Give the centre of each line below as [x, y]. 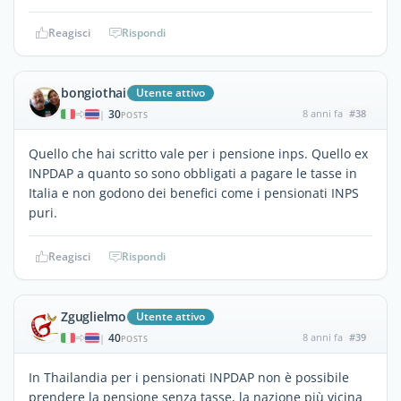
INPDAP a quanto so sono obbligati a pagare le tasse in [193, 173]
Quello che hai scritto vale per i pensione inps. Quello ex [198, 153]
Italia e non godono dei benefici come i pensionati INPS [194, 192]
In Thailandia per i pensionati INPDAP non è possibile [189, 377]
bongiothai [94, 92]
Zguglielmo [94, 316]
